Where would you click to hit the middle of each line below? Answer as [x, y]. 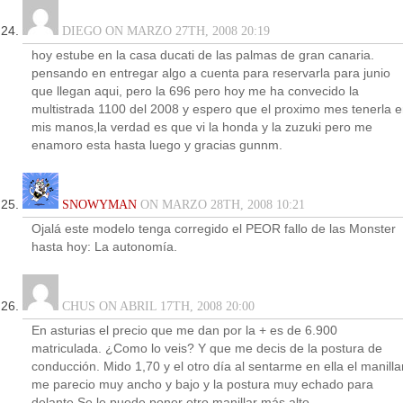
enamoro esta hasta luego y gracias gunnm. [157, 145]
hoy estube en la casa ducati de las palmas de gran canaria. [203, 55]
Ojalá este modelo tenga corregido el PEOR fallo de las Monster [214, 229]
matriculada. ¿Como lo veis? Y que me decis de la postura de [207, 349]
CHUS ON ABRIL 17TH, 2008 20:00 [157, 306]
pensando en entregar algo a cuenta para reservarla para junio [211, 73]
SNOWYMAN [99, 205]
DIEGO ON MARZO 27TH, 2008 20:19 [164, 31]
